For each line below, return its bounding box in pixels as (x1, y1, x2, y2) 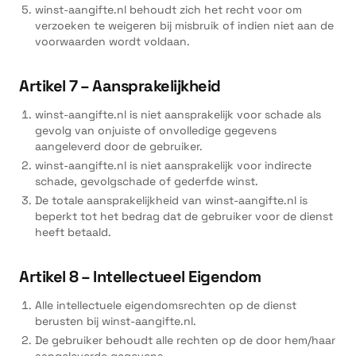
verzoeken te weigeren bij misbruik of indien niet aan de (35, 18, 334, 33)
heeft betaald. (35, 225, 111, 239)
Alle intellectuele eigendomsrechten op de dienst (35, 298, 296, 312)
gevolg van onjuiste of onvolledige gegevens (35, 123, 277, 137)
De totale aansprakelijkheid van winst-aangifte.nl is (35, 193, 308, 207)
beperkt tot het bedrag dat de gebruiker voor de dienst (35, 209, 333, 223)
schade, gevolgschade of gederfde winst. (35, 174, 258, 188)
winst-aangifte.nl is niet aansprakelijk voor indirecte (35, 158, 311, 172)
